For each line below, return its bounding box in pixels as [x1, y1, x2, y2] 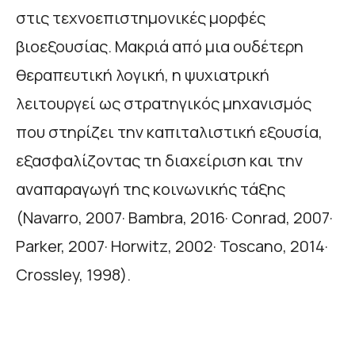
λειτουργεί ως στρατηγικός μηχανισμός [16, 93, 311, 115]
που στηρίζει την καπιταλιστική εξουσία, [16, 121, 323, 143]
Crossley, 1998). [16, 264, 131, 286]
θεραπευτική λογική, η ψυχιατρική [16, 64, 269, 86]
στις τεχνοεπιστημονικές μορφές [16, 7, 265, 29]
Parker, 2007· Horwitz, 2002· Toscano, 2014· [16, 235, 328, 258]
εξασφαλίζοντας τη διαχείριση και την [16, 150, 303, 172]
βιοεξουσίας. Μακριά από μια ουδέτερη [16, 36, 303, 58]
